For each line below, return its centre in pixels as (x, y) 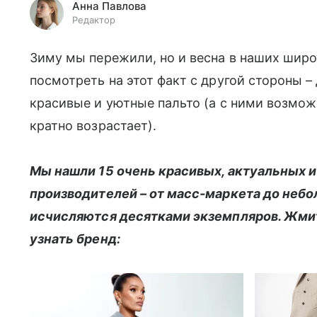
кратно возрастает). (93, 126)
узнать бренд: (75, 239)
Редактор (94, 20)
